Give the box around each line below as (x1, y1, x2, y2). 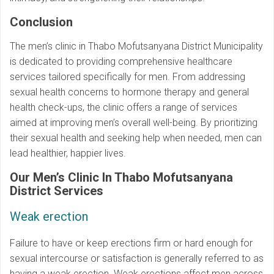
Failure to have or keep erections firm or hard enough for (10, 237, 253, 249)
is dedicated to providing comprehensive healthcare (10, 55, 232, 67)
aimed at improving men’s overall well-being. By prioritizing (10, 116, 257, 128)
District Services (10, 183, 103, 198)
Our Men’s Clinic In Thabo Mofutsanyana (10, 169, 233, 185)
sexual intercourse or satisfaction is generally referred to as (10, 252, 264, 264)
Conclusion (10, 14, 73, 29)
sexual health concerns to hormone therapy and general (10, 86, 249, 98)
